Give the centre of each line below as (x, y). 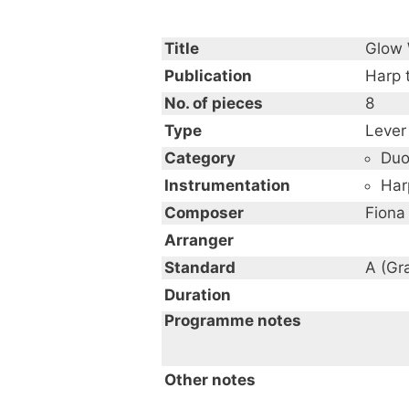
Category (200, 157)
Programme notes (233, 320)
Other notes (210, 379)
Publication (208, 75)
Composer (204, 212)
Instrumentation (227, 185)
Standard (200, 267)
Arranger (199, 240)
